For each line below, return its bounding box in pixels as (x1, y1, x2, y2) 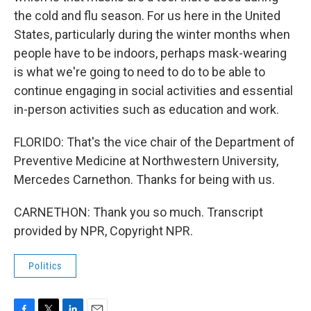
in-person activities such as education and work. (14, 102, 279, 117)
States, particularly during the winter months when (14, 27, 290, 42)
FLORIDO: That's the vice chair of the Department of (14, 135, 295, 149)
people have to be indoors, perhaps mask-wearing (14, 46, 287, 60)
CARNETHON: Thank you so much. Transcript (14, 205, 263, 219)
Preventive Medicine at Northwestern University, (14, 153, 278, 168)
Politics (28, 260, 62, 271)
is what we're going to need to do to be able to (14, 65, 265, 79)
